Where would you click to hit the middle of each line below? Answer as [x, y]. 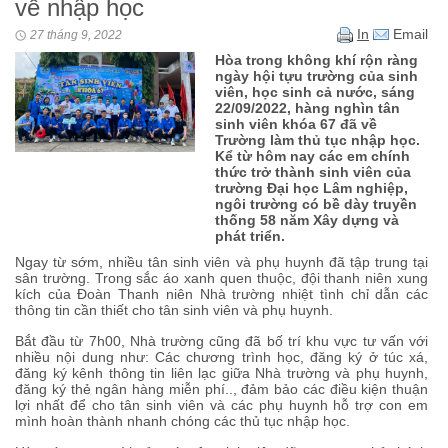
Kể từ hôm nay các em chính [312, 155]
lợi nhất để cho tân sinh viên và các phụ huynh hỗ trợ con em [221, 404]
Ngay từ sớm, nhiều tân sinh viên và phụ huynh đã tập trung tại [221, 261]
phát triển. [250, 235]
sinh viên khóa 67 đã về [296, 123]
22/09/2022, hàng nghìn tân [307, 107]
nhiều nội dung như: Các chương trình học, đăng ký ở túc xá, [221, 356]
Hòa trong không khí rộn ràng [316, 59]
